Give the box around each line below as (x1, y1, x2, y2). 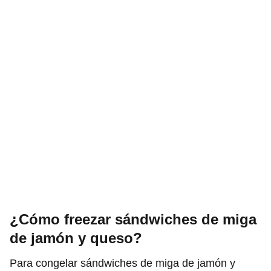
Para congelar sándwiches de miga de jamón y (10, 256, 235, 269)
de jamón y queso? (10, 229, 142, 246)
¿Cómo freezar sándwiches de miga (10, 211, 256, 227)
